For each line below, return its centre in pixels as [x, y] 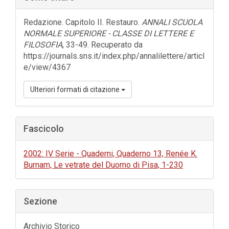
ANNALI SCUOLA [172, 22]
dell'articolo [47, 18]
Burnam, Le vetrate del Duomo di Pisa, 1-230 [103, 165]
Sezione [40, 201]
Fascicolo [44, 129]
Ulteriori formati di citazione [76, 89]
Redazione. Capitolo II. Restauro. [83, 22]
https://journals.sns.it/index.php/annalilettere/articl [114, 56]
